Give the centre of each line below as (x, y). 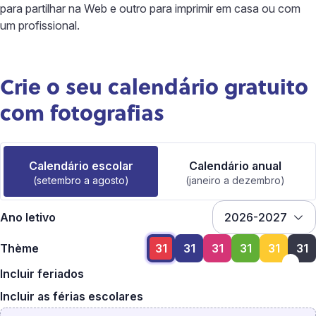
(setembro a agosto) (81, 180)
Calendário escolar (81, 165)
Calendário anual (235, 165)
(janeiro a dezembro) (235, 180)
